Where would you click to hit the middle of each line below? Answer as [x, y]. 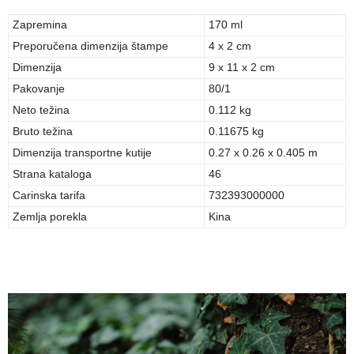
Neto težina [41, 110]
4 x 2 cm [230, 46]
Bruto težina [43, 131]
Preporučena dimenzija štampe [90, 46]
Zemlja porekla [50, 217]
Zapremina [40, 24]
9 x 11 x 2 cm [242, 67]
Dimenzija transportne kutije [82, 153]
